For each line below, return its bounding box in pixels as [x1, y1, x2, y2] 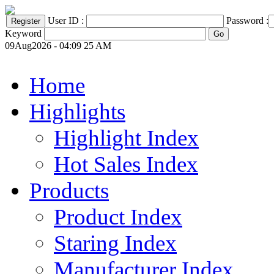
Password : [226, 15, 268, 26]
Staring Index [54, 231, 177, 256]
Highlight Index [54, 125, 199, 150]
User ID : [48, 15, 86, 26]
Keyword [5, 28, 42, 39]
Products [29, 178, 109, 203]
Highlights [29, 99, 125, 124]
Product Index [54, 204, 182, 229]
